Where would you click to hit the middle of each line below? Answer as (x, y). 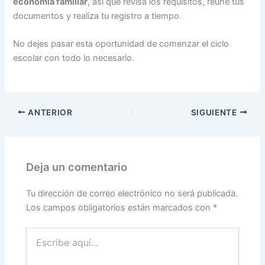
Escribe (40, 233)
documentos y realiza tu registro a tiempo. (98, 16)
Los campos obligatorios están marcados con (120, 208)
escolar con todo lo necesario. (74, 58)
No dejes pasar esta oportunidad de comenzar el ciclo (121, 44)
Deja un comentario (77, 167)
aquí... (38, 245)
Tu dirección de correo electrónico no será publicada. (132, 194)
